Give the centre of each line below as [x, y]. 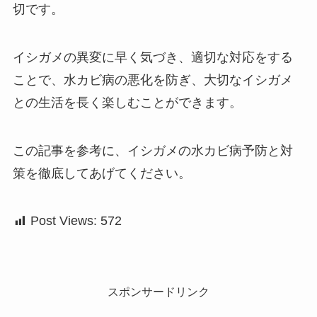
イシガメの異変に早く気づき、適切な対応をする [152, 57]
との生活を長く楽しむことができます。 [127, 102]
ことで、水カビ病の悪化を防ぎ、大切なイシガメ [152, 80]
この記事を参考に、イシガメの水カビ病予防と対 [152, 150]
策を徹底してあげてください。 [102, 173]
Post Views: [63, 221]
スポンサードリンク [158, 292]
